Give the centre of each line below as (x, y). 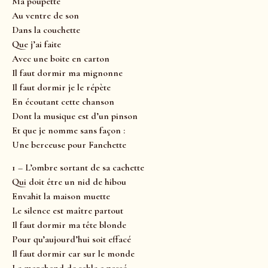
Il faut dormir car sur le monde (73, 254)
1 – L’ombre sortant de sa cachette (78, 168)
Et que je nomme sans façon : (68, 130)
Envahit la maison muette (61, 197)
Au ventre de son (45, 15)
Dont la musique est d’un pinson (75, 116)
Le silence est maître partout (68, 211)
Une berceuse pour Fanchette (69, 144)
